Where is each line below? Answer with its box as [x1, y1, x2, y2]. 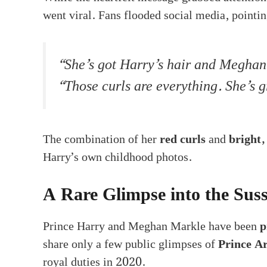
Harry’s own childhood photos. [43, 147, 192, 167]
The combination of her [43, 129, 160, 149]
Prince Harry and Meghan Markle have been [43, 216, 260, 236]
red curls [160, 129, 206, 149]
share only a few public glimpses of [43, 234, 218, 254]
